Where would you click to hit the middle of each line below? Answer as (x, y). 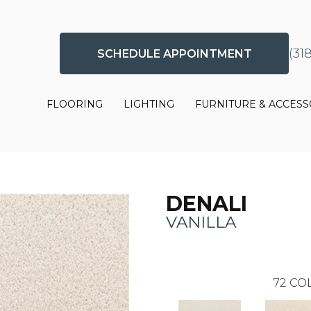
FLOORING (75, 104)
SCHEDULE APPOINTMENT (174, 53)
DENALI (207, 203)
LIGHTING (149, 104)
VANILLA (201, 222)
